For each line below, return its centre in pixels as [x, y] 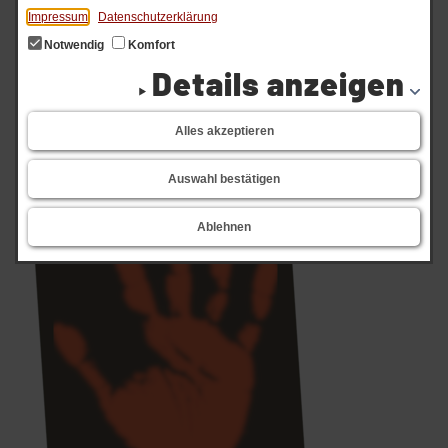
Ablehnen [224, 226]
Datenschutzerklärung [158, 16]
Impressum [58, 16]
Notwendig [74, 44]
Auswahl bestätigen [224, 178]
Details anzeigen [278, 82]
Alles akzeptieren [224, 130]
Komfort [150, 44]
